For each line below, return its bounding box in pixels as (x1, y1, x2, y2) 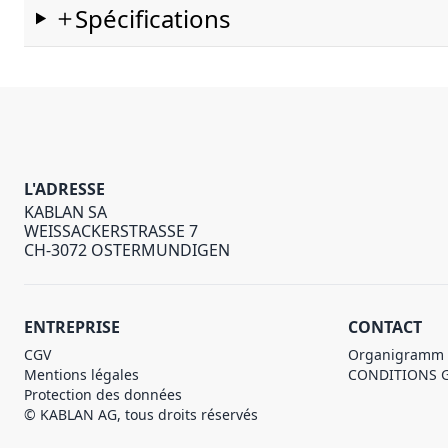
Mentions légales (24, 365, 139, 384)
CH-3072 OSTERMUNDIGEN (24, 239, 230, 261)
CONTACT (348, 316, 422, 338)
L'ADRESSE (24, 178, 105, 200)
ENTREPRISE (24, 316, 120, 338)
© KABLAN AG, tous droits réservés (24, 405, 258, 424)
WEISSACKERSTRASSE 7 (24, 220, 198, 242)
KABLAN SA (24, 201, 107, 223)
